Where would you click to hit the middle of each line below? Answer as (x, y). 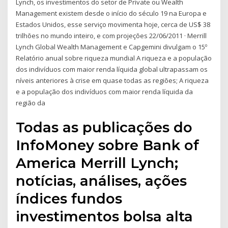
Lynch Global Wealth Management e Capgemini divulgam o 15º (112, 47)
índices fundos (69, 199)
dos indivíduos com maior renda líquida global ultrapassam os (112, 69)
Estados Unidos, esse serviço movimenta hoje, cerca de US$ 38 (113, 24)
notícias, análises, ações (102, 181)
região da (31, 103)
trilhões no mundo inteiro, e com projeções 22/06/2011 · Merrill (111, 35)
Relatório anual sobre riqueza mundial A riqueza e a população (114, 58)
